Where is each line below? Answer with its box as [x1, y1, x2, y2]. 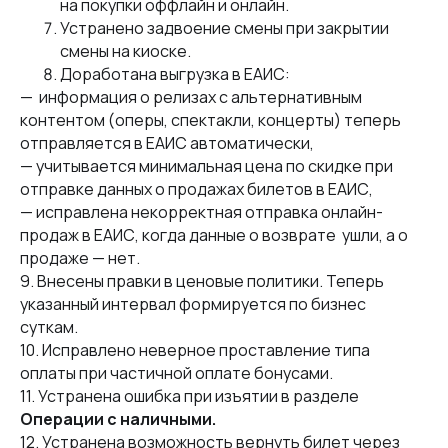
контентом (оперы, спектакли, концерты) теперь [20, 109, 401, 131]
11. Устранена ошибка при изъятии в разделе [20, 385, 359, 407]
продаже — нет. [20, 247, 140, 269]
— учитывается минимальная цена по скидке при [20, 155, 393, 177]
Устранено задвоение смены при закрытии [60, 17, 389, 39]
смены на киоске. [60, 40, 194, 62]
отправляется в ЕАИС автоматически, [20, 132, 320, 154]
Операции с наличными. [20, 408, 216, 430]
